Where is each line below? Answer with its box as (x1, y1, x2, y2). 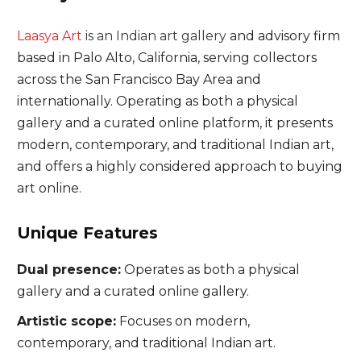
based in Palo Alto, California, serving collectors (16, 50, 317, 65)
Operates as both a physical (120, 262, 300, 277)
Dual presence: (16, 262, 121, 277)
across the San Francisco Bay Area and (16, 72, 261, 87)
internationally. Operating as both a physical (16, 93, 298, 109)
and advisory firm (226, 28, 340, 44)
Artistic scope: (16, 313, 116, 329)
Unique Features (16, 223, 158, 243)
